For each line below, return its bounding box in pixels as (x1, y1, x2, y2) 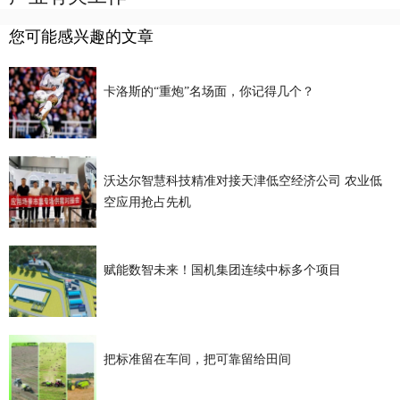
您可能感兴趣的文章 (9, 27, 154, 46)
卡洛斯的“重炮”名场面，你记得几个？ (103, 84, 314, 98)
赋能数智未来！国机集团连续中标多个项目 (103, 262, 341, 277)
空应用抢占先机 (103, 195, 191, 209)
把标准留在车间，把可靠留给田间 (103, 352, 291, 366)
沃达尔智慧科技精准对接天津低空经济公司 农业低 (103, 173, 382, 187)
